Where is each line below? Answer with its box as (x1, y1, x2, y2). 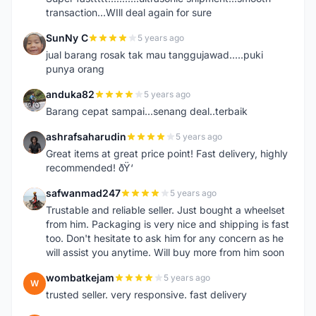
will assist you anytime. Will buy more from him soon (46, 246, 284, 258)
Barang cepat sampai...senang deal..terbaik (46, 105, 248, 117)
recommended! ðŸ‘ (46, 162, 133, 174)
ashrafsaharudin (46, 130, 126, 142)
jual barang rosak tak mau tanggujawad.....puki (46, 49, 263, 61)
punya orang (46, 63, 104, 75)
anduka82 (46, 88, 95, 100)
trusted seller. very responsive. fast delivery (46, 288, 247, 300)
